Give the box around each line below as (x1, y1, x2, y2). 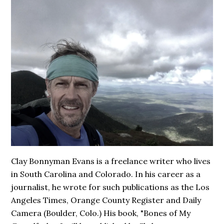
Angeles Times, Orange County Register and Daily (11, 195, 201, 205)
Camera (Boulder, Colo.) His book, (11, 208, 141, 218)
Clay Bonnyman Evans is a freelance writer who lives (11, 156, 211, 166)
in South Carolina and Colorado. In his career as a (11, 169, 201, 179)
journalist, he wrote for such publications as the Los (11, 182, 210, 192)
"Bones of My (140, 208, 191, 218)
